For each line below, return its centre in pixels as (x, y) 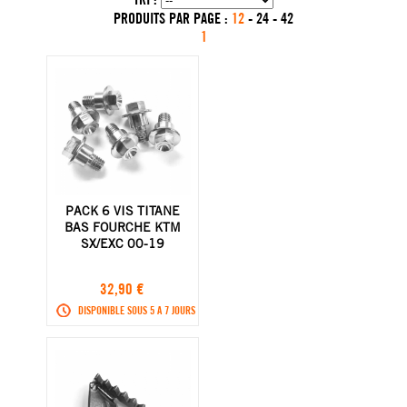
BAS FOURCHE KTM (122, 227)
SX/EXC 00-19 (122, 243)
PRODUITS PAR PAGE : (173, 18)
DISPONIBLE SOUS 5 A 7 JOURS (136, 310)
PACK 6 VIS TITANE (122, 210)
